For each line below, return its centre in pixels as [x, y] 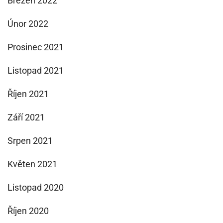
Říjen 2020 [28, 211]
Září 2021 [26, 117]
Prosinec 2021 [36, 47]
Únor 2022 [28, 24]
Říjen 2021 [28, 94]
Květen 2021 [32, 164]
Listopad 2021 [36, 70]
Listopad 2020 [36, 187]
